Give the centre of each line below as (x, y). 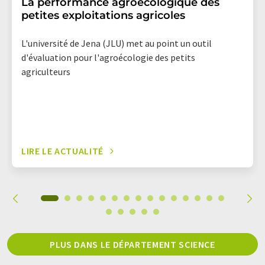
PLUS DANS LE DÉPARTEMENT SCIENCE (132, 244)
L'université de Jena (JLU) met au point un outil (117, 43)
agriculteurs (46, 72)
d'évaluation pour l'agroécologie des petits (108, 57)
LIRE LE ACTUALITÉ (62, 151)
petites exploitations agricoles (103, 15)
